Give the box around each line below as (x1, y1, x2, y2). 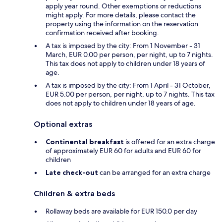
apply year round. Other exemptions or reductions (46, 1, 201, 10)
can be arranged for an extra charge (98, 167, 211, 177)
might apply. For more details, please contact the (46, 10, 196, 19)
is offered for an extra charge (124, 137, 215, 146)
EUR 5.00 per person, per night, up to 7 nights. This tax (46, 89, 215, 99)
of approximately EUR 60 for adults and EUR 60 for (46, 146, 201, 155)
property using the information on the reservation (46, 19, 198, 28)
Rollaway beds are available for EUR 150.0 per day (46, 206, 197, 216)
